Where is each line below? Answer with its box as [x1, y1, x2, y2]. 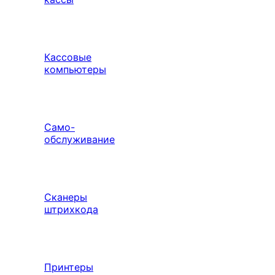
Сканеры [44, 191, 87, 203]
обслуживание [44, 133, 115, 145]
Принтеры [44, 261, 93, 273]
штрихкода [44, 203, 98, 215]
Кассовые [44, 51, 91, 63]
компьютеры [44, 63, 106, 76]
